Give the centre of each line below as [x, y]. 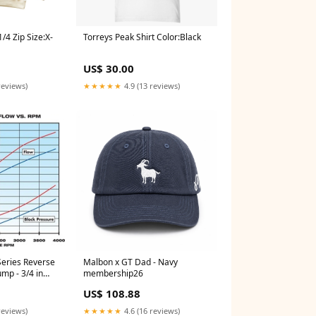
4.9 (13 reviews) [151, 86]
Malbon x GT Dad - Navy [130, 262]
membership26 [113, 274]
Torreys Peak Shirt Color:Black [142, 37]
